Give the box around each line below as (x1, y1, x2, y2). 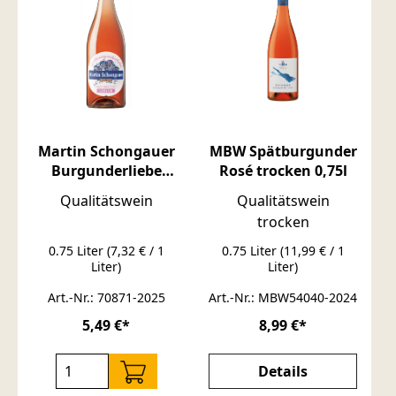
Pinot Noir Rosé (51, 179, 161, 200)
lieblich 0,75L (60, 218, 152, 239)
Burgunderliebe (50, 160, 162, 180)
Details (258, 361, 308, 381)
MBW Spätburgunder (209, 141, 357, 161)
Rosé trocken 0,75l (218, 160, 347, 180)
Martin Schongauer (37, 141, 175, 161)
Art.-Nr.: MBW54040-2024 (209, 288, 357, 306)
